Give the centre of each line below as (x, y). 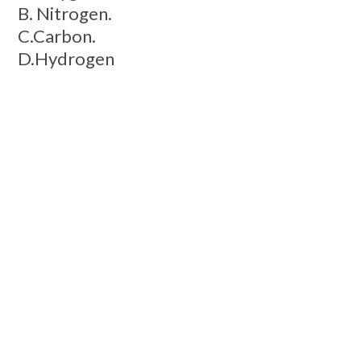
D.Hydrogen (66, 58)
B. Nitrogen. (64, 13)
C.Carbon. (56, 35)
